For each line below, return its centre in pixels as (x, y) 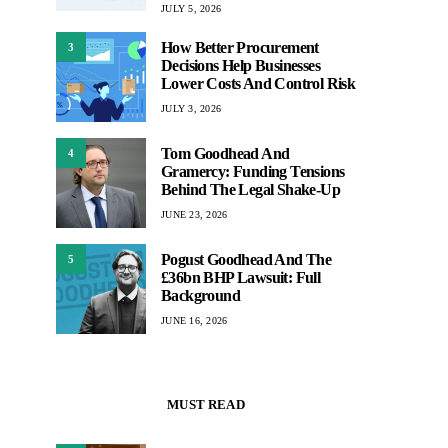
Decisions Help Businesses (240, 65)
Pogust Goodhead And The (246, 259)
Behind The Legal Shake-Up (250, 189)
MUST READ (206, 404)
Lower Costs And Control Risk (258, 83)
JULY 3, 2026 (191, 108)
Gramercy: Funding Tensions (253, 171)
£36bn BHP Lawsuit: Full (241, 277)
